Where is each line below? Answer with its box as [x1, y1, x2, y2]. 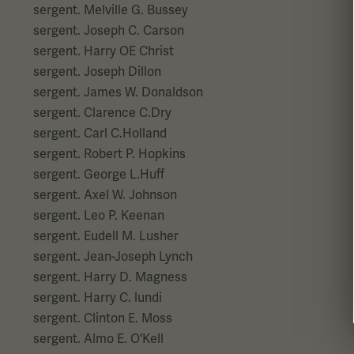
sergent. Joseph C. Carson [33, 22, 184, 39]
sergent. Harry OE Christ [33, 43, 174, 59]
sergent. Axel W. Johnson [33, 186, 177, 203]
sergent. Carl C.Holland [33, 125, 167, 141]
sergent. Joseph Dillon [33, 63, 161, 80]
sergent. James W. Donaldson [33, 84, 203, 100]
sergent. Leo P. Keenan [33, 207, 164, 224]
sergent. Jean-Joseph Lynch [33, 248, 193, 265]
